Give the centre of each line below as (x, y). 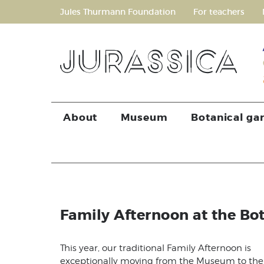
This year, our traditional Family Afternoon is (156, 248)
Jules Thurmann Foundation (118, 12)
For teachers (219, 12)
